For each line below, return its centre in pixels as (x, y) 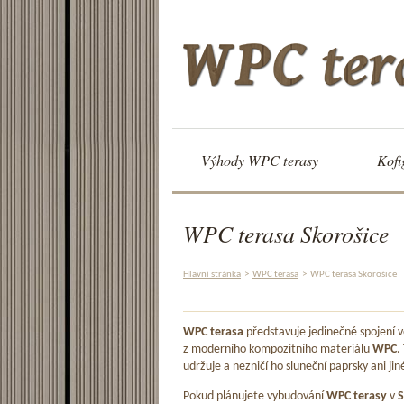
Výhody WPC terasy (260, 160)
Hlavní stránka (212, 274)
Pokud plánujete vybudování (255, 396)
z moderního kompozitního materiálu (278, 350)
